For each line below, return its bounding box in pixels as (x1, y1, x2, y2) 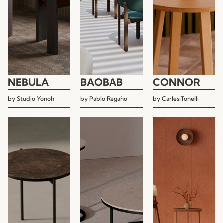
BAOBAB (80, 75, 123, 88)
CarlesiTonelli (161, 94, 199, 102)
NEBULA (8, 75, 49, 88)
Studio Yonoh (17, 94, 54, 102)
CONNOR (152, 75, 200, 88)
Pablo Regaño (89, 94, 128, 102)
